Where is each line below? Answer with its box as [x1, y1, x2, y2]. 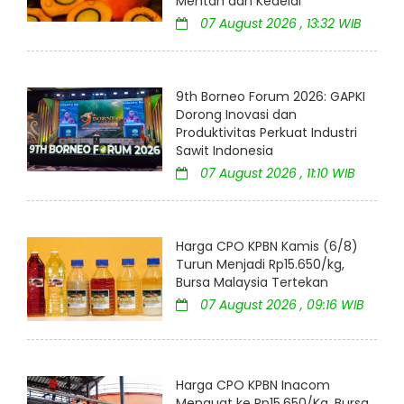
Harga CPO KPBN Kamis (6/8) [176, 237, 358, 256]
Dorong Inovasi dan [176, 106, 297, 124]
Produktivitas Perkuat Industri [176, 124, 357, 142]
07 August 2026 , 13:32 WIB [197, 14, 362, 33]
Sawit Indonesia [176, 142, 273, 161]
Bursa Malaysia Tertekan [176, 273, 328, 292]
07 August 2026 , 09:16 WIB [197, 296, 364, 315]
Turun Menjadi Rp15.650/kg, [176, 255, 344, 274]
